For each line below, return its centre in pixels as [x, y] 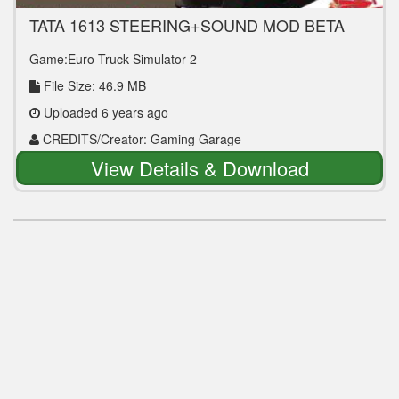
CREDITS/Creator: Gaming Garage [140, 139]
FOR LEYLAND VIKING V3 [126, 42]
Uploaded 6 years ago [104, 112]
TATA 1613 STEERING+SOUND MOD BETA [187, 25]
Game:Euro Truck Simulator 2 [113, 59]
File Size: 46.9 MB [93, 85]
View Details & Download [199, 168]
